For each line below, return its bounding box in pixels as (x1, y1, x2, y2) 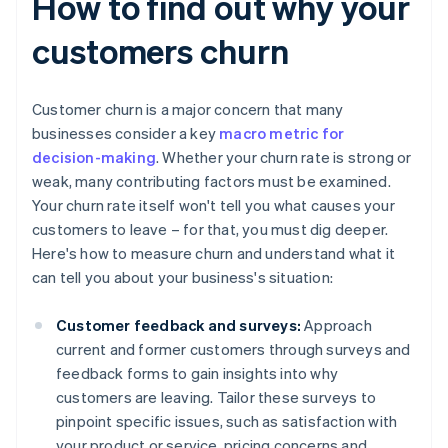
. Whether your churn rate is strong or (156, 147, 412, 168)
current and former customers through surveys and (56, 339, 411, 360)
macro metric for (219, 123, 345, 144)
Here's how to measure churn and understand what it (32, 243, 396, 264)
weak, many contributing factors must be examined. (32, 171, 391, 192)
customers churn (32, 29, 289, 73)
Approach (301, 315, 372, 336)
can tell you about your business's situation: (32, 267, 333, 288)
